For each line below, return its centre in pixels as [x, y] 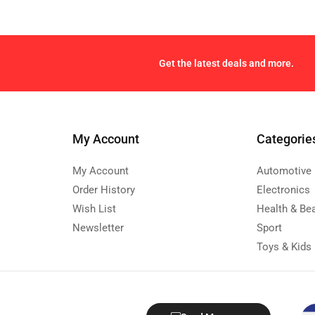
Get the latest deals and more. [226, 63]
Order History [103, 189]
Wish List [94, 208]
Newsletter [98, 227]
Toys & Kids [284, 246]
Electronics [284, 189]
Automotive [284, 171]
